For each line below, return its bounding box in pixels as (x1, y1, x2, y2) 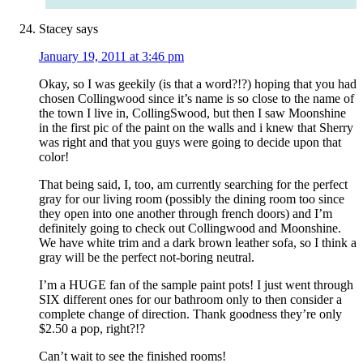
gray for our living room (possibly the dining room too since (39, 192, 344, 207)
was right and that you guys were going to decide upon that (39, 135, 341, 150)
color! (39, 150, 69, 164)
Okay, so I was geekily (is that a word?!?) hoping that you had (39, 77, 357, 92)
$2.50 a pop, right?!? (39, 322, 145, 336)
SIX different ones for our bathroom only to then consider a (39, 293, 342, 307)
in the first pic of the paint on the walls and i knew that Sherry (39, 121, 353, 135)
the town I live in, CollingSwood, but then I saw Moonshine (39, 106, 346, 121)
